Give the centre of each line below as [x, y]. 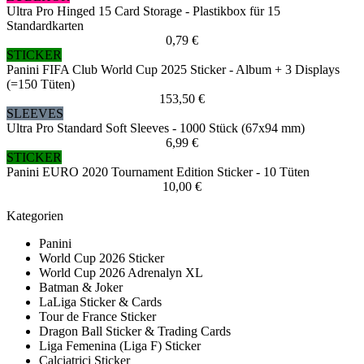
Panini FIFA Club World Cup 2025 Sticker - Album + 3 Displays [173, 70]
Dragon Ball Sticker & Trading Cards [135, 331]
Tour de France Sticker [97, 317]
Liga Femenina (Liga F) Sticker [120, 346]
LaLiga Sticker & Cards [100, 302]
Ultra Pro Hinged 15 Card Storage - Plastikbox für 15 [143, 11]
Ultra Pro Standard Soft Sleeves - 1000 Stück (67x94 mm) [156, 128]
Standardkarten [45, 26]
